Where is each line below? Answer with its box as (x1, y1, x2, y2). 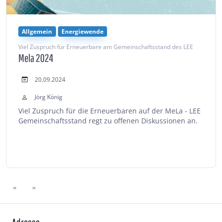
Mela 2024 (18, 51, 53, 64)
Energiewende (61, 27, 104, 36)
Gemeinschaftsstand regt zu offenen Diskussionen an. (18, 115, 198, 125)
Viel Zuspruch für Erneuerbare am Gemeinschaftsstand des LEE (18, 42, 193, 51)
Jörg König (34, 93, 62, 102)
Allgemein (22, 27, 53, 36)
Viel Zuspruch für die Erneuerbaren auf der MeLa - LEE (18, 106, 201, 115)
